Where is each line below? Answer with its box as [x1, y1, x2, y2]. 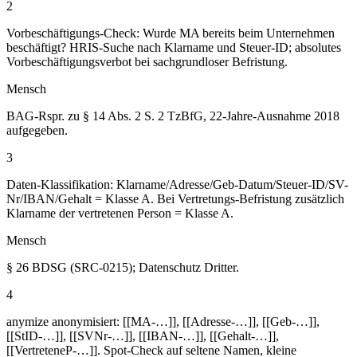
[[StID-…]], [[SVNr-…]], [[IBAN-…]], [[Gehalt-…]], [6, 328, 279, 343]
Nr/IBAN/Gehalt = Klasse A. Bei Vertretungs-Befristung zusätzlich [6, 191, 344, 206]
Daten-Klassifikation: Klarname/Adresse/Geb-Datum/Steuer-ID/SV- [6, 177, 348, 191]
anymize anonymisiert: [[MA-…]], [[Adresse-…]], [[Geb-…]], [6, 314, 320, 328]
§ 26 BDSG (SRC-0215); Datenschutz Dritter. [6, 260, 239, 274]
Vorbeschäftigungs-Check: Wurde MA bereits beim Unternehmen [6, 25, 335, 40]
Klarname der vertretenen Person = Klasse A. [6, 206, 233, 220]
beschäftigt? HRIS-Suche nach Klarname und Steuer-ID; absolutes [6, 40, 341, 54]
